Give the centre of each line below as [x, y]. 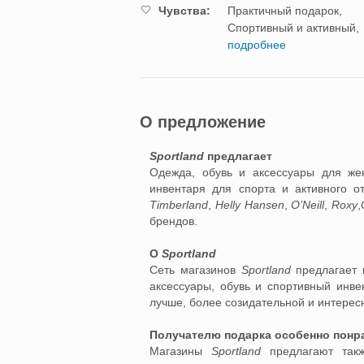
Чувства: [184, 11]
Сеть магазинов [195, 270]
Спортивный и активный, [293, 28]
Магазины [181, 351]
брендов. [173, 221]
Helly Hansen [249, 205]
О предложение [203, 122]
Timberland [179, 205]
